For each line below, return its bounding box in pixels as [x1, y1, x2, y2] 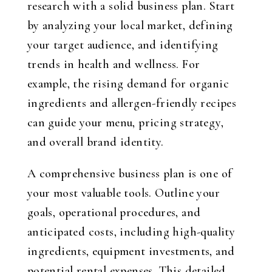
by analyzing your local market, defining [27, 18, 233, 33]
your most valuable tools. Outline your [27, 186, 220, 200]
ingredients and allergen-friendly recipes [27, 96, 237, 110]
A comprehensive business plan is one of [27, 166, 233, 181]
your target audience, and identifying [27, 38, 219, 52]
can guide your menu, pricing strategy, [27, 115, 223, 130]
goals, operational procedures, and [27, 205, 201, 220]
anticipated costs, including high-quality [27, 225, 236, 239]
